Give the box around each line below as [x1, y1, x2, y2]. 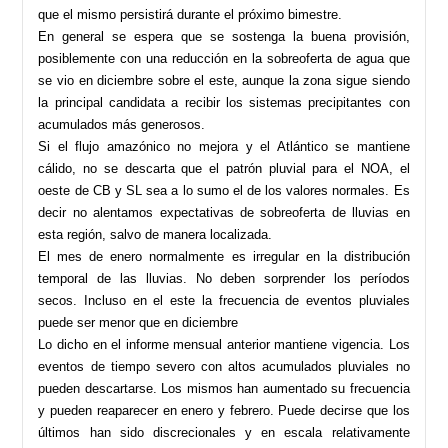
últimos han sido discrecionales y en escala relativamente [38, 424, 410, 440]
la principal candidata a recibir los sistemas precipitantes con [38, 94, 410, 110]
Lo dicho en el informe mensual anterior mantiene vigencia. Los [38, 336, 410, 352]
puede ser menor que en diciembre [38, 314, 239, 330]
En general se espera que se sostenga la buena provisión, [38, 28, 410, 44]
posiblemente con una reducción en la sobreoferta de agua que [38, 50, 410, 66]
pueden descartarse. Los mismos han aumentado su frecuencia [38, 380, 410, 396]
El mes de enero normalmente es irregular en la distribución [38, 248, 410, 264]
